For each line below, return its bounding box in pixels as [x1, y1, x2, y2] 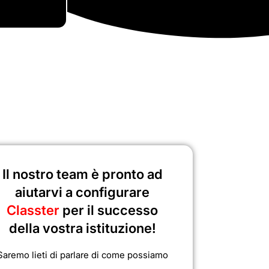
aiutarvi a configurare [15, 184, 150, 201]
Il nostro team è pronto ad [2, 166, 163, 183]
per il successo [62, 202, 158, 219]
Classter [7, 202, 62, 219]
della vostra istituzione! [8, 220, 156, 237]
